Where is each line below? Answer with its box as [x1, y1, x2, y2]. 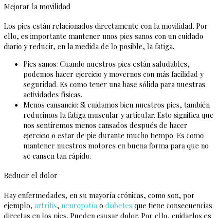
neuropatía [61, 200, 97, 210]
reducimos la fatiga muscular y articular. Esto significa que [23, 109, 214, 120]
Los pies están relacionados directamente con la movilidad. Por [4, 21, 208, 31]
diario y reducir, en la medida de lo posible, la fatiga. [4, 41, 176, 52]
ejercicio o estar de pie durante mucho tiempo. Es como [23, 130, 204, 140]
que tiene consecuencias [132, 200, 212, 210]
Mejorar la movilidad [4, 1, 71, 11]
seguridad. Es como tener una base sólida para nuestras [23, 79, 205, 89]
